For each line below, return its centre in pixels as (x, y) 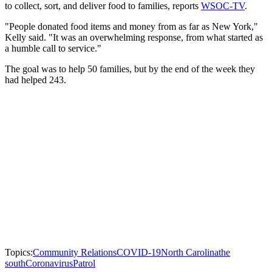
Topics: (19, 252)
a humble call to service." (53, 48)
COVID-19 (139, 252)
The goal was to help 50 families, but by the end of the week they (130, 69)
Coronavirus (49, 263)
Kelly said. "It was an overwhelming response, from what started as (134, 37)
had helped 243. (36, 80)
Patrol (84, 263)
